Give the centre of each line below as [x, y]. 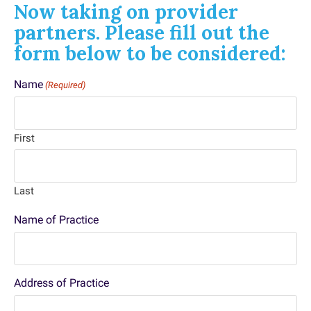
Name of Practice [56, 220]
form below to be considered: [150, 53]
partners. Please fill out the [142, 33]
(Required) [66, 85]
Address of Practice [61, 283]
